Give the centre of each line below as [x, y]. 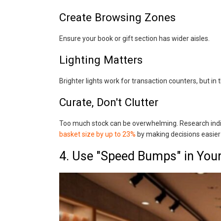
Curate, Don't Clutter [109, 102]
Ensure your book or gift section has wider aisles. [134, 38]
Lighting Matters [101, 60]
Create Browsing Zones [117, 17]
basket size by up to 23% [97, 134]
